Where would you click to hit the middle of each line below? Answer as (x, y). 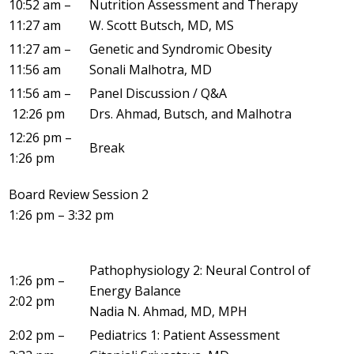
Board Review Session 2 (79, 194)
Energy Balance (135, 290)
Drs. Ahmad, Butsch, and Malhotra (190, 113)
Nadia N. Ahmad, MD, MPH (168, 311)
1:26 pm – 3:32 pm (61, 215)
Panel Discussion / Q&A (158, 93)
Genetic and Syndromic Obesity (181, 49)
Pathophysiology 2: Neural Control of (200, 270)
